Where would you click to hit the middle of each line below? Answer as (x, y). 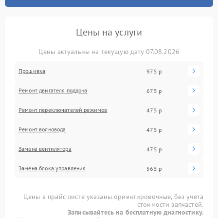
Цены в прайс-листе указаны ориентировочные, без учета (113, 197)
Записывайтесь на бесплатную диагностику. (136, 212)
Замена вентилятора (45, 149)
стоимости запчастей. (170, 204)
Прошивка (32, 71)
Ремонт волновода (42, 129)
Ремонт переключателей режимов (63, 110)
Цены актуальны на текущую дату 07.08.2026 (109, 52)
